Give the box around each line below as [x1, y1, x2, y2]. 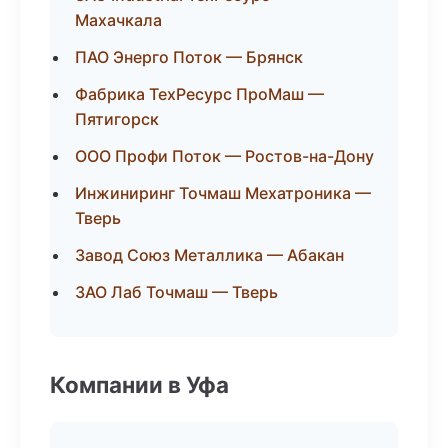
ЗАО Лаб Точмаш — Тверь [75, 282, 278, 302]
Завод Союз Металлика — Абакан [75, 245, 344, 265]
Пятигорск [75, 109, 159, 129]
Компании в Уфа [50, 371, 229, 398]
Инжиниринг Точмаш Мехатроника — [75, 183, 371, 203]
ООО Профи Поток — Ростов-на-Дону [75, 146, 374, 166]
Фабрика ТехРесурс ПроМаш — [75, 84, 324, 104]
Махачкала [75, 10, 162, 30]
